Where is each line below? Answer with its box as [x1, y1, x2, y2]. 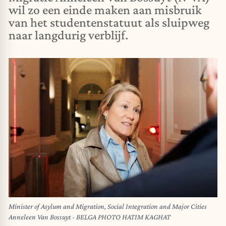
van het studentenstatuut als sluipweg [9, 15, 209, 30]
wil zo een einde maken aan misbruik [9, 3, 202, 17]
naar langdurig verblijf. [9, 28, 128, 42]
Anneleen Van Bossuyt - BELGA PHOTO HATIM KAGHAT [9, 213, 171, 221]
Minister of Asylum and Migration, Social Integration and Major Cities [9, 202, 207, 211]
